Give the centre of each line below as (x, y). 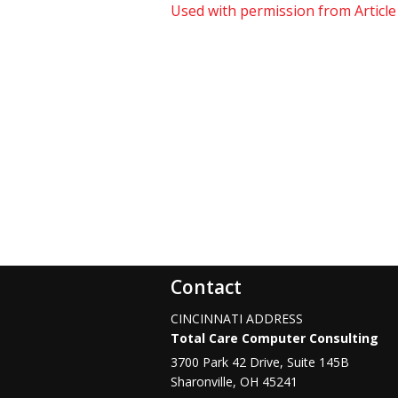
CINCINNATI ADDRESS (237, 319)
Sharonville (202, 382)
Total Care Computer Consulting (275, 338)
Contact (206, 287)
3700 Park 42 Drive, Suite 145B (260, 362)
